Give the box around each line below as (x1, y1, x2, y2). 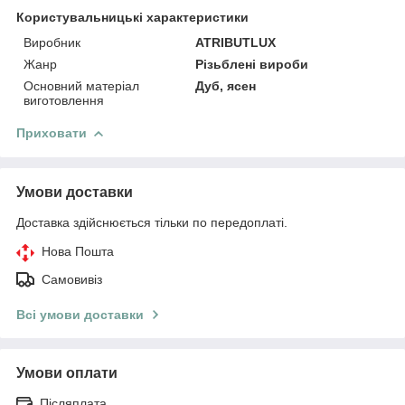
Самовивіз (42, 271, 102, 287)
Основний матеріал (24, 78, 139, 93)
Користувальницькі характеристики (16, 9, 249, 24)
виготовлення (24, 92, 104, 108)
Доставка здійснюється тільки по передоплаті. (16, 214, 287, 230)
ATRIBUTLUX (195, 34, 277, 50)
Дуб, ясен (195, 78, 257, 93)
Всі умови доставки (16, 306, 144, 322)
